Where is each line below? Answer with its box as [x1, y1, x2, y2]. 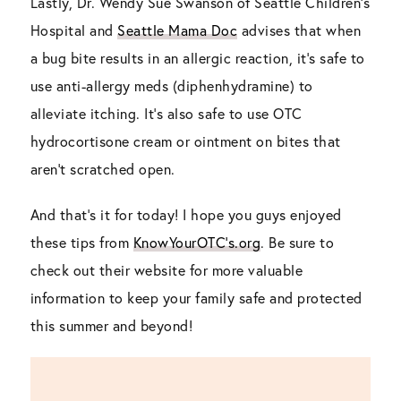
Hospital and [30, 21, 118, 40]
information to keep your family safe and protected [30, 288, 363, 308]
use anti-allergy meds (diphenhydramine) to [30, 76, 313, 96]
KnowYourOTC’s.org [132, 233, 261, 252]
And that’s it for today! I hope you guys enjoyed [30, 205, 342, 225]
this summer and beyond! [30, 316, 193, 336]
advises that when [237, 21, 362, 40]
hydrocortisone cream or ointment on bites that [30, 132, 341, 151]
